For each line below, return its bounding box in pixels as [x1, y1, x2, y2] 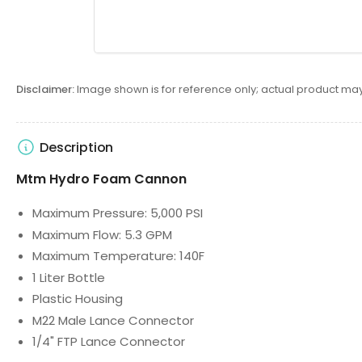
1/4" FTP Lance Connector [32, 333, 185, 351]
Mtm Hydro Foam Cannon [16, 170, 187, 189]
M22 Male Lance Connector [32, 311, 194, 329]
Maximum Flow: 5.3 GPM [32, 225, 172, 243]
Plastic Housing [32, 290, 123, 308]
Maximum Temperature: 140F [32, 247, 204, 265]
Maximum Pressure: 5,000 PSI [32, 204, 203, 222]
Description [40, 137, 114, 157]
